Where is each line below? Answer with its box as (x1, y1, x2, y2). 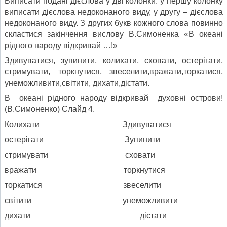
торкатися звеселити (5, 180, 161, 190)
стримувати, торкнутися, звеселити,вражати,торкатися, (5, 67, 223, 76)
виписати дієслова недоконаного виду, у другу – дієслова (5, 7, 223, 16)
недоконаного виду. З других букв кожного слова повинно (5, 18, 223, 27)
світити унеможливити (5, 196, 178, 205)
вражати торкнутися (5, 165, 165, 174)
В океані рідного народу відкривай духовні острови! (5, 93, 223, 102)
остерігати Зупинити (5, 135, 160, 144)
